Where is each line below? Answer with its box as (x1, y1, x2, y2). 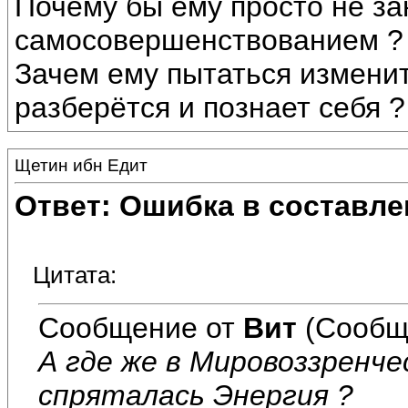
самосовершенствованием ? (15, 24, 403, 57)
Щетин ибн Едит (15, 156, 148, 175)
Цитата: (33, 261, 117, 290)
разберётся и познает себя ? (15, 91, 405, 125)
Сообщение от (38, 311, 243, 344)
